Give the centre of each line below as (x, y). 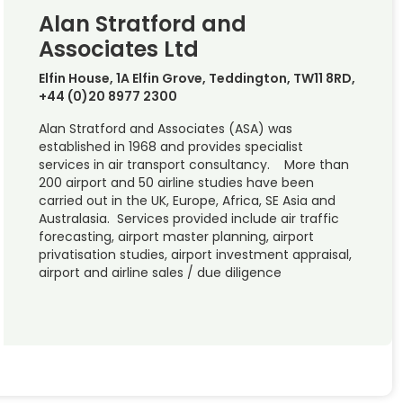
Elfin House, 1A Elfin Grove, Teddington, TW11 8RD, (197, 78)
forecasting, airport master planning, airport (176, 236)
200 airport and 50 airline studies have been (176, 182)
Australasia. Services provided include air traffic (188, 218)
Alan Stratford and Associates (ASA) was (165, 128)
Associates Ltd (118, 49)
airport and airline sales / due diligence (160, 272)
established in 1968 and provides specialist (170, 146)
